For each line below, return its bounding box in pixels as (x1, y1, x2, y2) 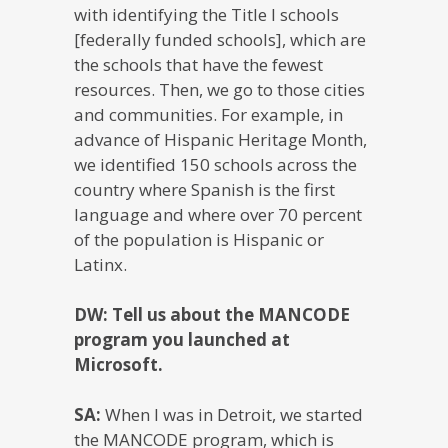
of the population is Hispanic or (74, 227, 324, 251)
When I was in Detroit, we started (105, 402, 363, 426)
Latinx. (74, 252, 127, 276)
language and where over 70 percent (74, 202, 362, 226)
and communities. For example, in (74, 102, 343, 126)
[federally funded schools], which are (74, 27, 366, 51)
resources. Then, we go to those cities (74, 77, 365, 101)
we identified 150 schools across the (74, 152, 357, 176)
